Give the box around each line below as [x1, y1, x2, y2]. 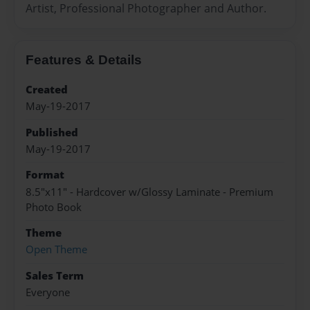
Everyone [26, 285, 70, 300]
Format [26, 167, 64, 183]
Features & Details [26, 52, 142, 67]
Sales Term [26, 268, 84, 283]
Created [26, 82, 68, 97]
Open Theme [26, 242, 87, 257]
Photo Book [26, 199, 82, 215]
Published [26, 125, 78, 140]
